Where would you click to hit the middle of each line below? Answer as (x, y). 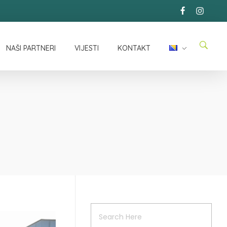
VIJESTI (86, 48)
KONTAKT (134, 48)
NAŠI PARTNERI (31, 48)
